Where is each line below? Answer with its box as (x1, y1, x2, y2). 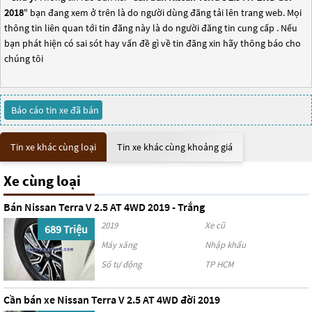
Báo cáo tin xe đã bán (11, 104, 99, 116)
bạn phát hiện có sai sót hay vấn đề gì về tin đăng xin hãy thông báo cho (4, 37, 301, 49)
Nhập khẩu (205, 239, 247, 251)
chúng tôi (4, 52, 43, 65)
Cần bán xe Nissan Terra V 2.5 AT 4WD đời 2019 (3, 292, 220, 306)
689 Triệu (45, 222, 88, 236)
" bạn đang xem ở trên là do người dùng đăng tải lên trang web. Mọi (24, 6, 302, 19)
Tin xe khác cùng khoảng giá (117, 141, 233, 153)
